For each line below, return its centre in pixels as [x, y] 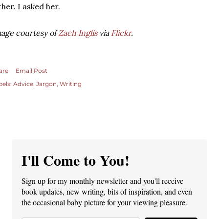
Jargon [46, 84]
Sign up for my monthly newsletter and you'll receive [102, 181]
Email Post [32, 71]
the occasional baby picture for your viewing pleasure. [104, 202]
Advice [23, 84]
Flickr [121, 33]
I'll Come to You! [76, 160]
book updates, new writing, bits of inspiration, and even [107, 191]
